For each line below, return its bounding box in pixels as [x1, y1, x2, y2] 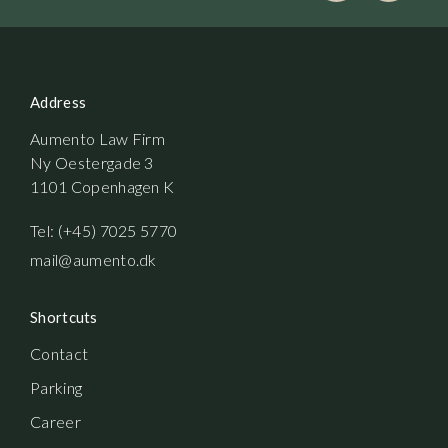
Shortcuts [30, 308, 98, 327]
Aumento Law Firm [30, 129, 166, 149]
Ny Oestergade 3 [30, 153, 154, 173]
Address [30, 93, 87, 112]
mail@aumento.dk [30, 250, 157, 270]
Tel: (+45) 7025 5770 [30, 221, 178, 241]
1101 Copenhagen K [30, 177, 175, 197]
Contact [30, 344, 89, 364]
